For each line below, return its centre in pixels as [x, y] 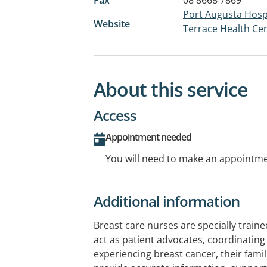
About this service [170, 89]
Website [112, 24]
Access [115, 116]
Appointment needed [148, 137]
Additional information [167, 201]
